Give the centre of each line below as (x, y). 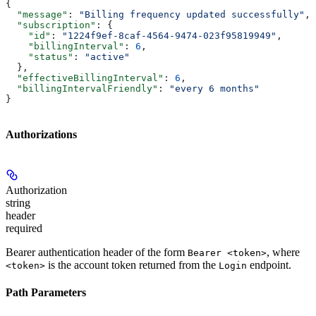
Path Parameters (46, 293)
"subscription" (51, 25)
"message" (37, 14)
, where (283, 253)
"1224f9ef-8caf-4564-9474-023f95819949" (169, 35)
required (24, 229)
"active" (107, 56)
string (18, 203)
